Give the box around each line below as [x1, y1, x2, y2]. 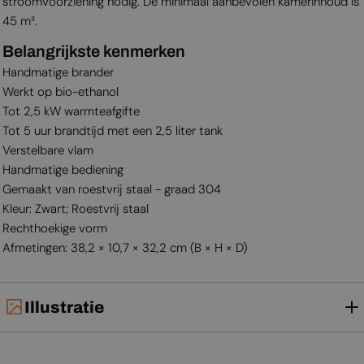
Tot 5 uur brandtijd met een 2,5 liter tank [2, 122, 223, 139]
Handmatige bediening [2, 161, 123, 178]
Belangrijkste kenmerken [2, 41, 185, 60]
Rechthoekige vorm [2, 219, 107, 236]
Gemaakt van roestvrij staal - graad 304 [2, 180, 221, 197]
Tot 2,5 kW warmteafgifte [2, 102, 140, 119]
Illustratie [24, 297, 104, 316]
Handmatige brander [2, 63, 114, 80]
